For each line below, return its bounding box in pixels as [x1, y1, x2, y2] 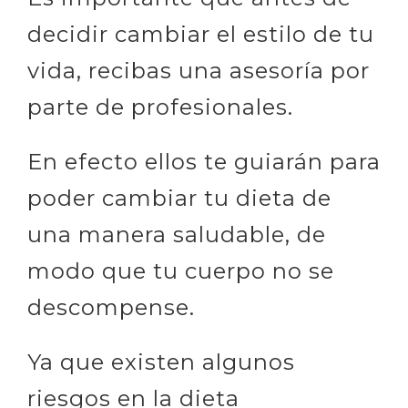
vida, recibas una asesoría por [27, 56, 370, 84]
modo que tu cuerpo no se [27, 257, 334, 284]
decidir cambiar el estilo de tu [27, 20, 374, 47]
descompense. [27, 293, 195, 321]
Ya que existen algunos [27, 348, 295, 375]
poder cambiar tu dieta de [27, 184, 331, 211]
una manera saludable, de [27, 220, 326, 248]
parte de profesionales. [27, 93, 293, 120]
